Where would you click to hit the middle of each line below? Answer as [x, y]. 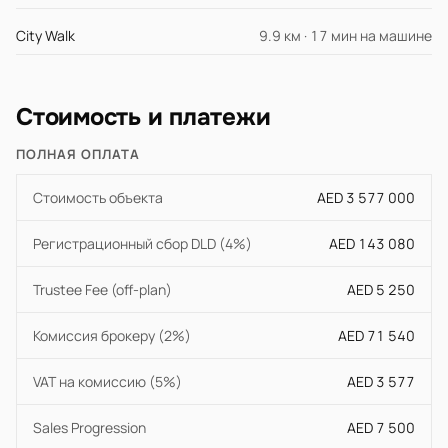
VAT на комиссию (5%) [107, 381]
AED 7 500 [381, 427]
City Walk [45, 35]
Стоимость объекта [98, 197]
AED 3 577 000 [366, 197]
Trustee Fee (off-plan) [102, 289]
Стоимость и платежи [143, 117]
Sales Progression [89, 427]
